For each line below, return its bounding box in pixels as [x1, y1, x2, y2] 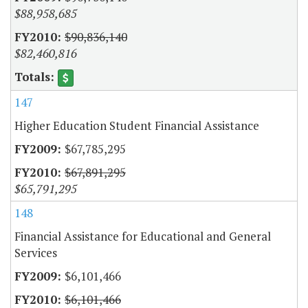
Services [14, 245, 57, 261]
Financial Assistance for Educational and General [14, 228, 271, 245]
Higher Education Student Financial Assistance [14, 118, 259, 134]
